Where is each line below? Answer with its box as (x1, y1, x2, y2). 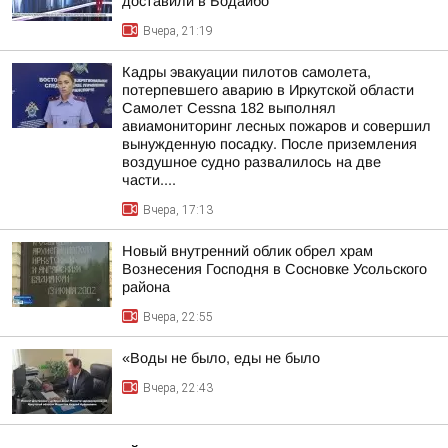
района (122, 279, 170, 295)
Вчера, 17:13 (143, 203, 213, 217)
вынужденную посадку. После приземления (122, 136, 417, 152)
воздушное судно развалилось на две (122, 154, 381, 170)
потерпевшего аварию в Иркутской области (122, 82, 414, 98)
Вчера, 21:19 (143, 24, 213, 38)
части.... (122, 172, 176, 188)
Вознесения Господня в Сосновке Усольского (122, 261, 427, 277)
